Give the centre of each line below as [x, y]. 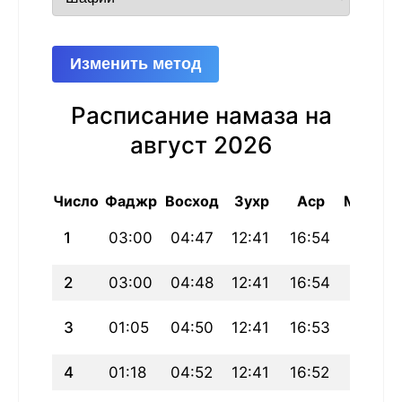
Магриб [371, 201]
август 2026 [201, 145]
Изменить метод [135, 64]
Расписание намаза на [201, 116]
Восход [192, 201]
